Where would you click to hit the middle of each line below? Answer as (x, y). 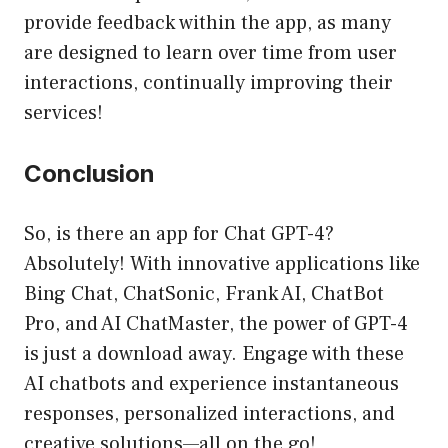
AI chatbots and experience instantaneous (211, 384)
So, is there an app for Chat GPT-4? (179, 234)
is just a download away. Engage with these (214, 354)
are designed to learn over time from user (210, 53)
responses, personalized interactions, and (209, 414)
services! (63, 113)
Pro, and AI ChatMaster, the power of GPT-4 (216, 324)
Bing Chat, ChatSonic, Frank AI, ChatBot (204, 294)
